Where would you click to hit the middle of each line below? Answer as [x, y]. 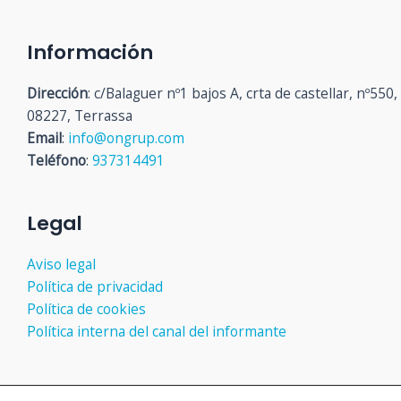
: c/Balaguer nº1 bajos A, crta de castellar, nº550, [243, 94]
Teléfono [56, 161]
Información [90, 52]
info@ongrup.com [126, 138]
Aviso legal [61, 264]
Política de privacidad [95, 286]
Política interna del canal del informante [157, 331]
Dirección [57, 94]
